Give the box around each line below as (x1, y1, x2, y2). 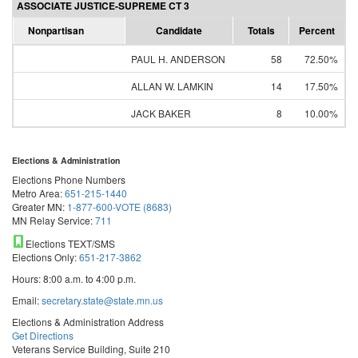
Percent (299, 23, 335, 38)
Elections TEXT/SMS (26, 237, 115, 250)
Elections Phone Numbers (12, 173, 125, 186)
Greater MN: (12, 200, 67, 213)
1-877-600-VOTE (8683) (67, 200, 172, 213)
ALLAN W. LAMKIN (131, 79, 213, 93)
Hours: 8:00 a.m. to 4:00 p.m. (12, 272, 136, 285)
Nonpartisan (28, 23, 84, 38)
